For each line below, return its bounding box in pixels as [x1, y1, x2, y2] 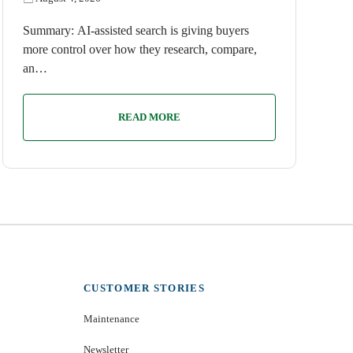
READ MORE [117, 111, 180, 123]
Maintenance [84, 313, 139, 325]
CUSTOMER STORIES [84, 282, 205, 294]
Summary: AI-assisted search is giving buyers [22, 24, 249, 37]
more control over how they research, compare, [22, 43, 257, 56]
